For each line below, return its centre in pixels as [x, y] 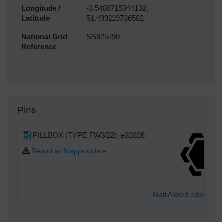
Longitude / [41, 9]
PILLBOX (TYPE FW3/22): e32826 [88, 135]
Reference [39, 47]
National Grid [44, 37]
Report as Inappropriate [69, 151]
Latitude [35, 19]
